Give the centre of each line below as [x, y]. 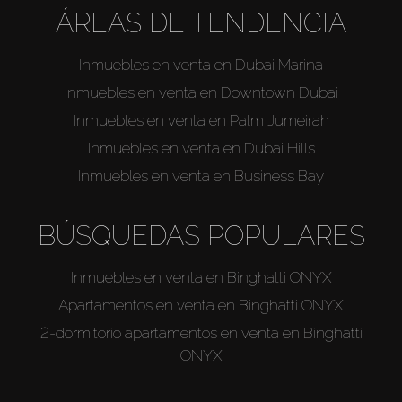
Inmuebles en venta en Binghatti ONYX [201, 277]
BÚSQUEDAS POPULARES [201, 235]
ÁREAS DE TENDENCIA [201, 22]
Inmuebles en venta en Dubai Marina [201, 64]
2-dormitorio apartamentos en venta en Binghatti [201, 332]
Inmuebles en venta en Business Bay [201, 175]
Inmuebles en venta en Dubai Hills [201, 148]
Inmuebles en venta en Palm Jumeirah [201, 120]
